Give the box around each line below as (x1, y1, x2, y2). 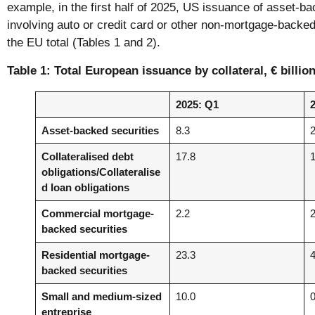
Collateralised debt (41, 150, 134, 162)
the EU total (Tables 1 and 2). (7, 36, 160, 50)
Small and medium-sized (41, 290, 162, 302)
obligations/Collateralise (41, 165, 160, 178)
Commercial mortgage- (41, 207, 154, 219)
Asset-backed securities (41, 124, 159, 136)
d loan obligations (41, 181, 129, 193)
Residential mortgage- (41, 248, 150, 261)
